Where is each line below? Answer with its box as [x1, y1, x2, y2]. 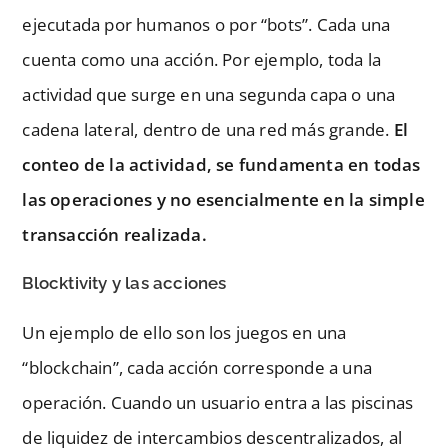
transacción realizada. [22, 222, 207, 246]
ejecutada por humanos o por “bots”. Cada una [22, 12, 391, 36]
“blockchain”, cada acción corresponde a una [22, 355, 373, 379]
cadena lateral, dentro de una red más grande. [22, 117, 394, 141]
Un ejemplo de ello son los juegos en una [22, 320, 347, 344]
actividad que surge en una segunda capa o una [22, 82, 396, 106]
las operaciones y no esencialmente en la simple [22, 187, 425, 211]
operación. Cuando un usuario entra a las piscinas [22, 390, 414, 414]
